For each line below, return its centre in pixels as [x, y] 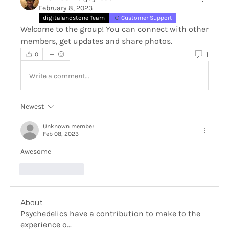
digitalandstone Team [74, 18]
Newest [32, 107]
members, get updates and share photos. [96, 41]
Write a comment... [59, 76]
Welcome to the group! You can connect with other [114, 29]
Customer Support [147, 18]
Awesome [36, 152]
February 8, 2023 [66, 8]
